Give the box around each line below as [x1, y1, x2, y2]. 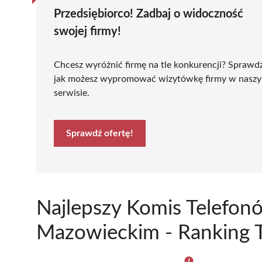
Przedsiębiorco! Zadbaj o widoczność [54, 8, 243, 20]
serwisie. [54, 88, 89, 98]
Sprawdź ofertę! [66, 128, 133, 138]
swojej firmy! [54, 25, 121, 37]
